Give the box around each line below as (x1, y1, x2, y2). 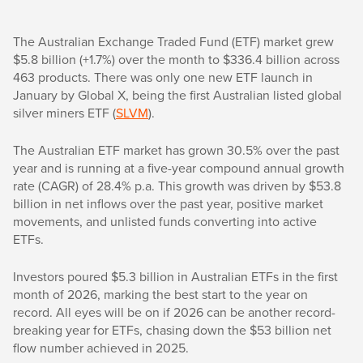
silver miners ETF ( (13, 104, 116, 122)
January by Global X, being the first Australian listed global (13, 86, 342, 104)
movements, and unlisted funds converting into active (13, 212, 317, 230)
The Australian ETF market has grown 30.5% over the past (13, 141, 340, 159)
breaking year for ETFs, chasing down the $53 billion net (13, 321, 331, 339)
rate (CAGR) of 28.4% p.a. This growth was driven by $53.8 (13, 177, 341, 194)
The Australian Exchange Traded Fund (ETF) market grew (13, 32, 334, 50)
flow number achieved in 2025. (13, 339, 189, 357)
